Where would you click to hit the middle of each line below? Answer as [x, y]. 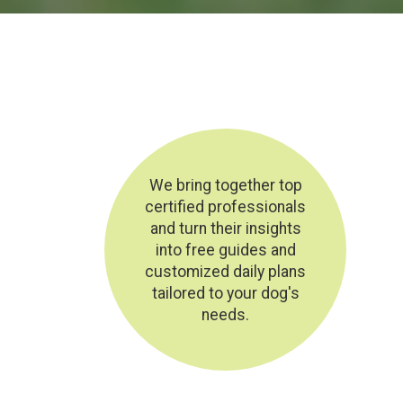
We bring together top [225, 185]
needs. [226, 314]
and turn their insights [225, 228]
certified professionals [226, 206]
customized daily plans [226, 271]
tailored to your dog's [225, 293]
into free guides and [225, 250]
